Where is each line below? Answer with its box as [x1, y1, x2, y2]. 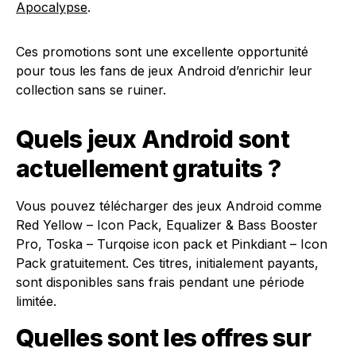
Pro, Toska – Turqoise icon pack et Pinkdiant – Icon [16, 236, 327, 252]
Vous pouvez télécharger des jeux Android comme [16, 198, 322, 214]
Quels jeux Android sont [16, 125, 289, 153]
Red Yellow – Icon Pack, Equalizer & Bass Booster [16, 217, 318, 233]
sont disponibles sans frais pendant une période [16, 274, 304, 290]
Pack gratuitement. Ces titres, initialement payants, [16, 255, 319, 271]
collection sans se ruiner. [16, 82, 166, 98]
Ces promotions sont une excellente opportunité [16, 44, 308, 60]
